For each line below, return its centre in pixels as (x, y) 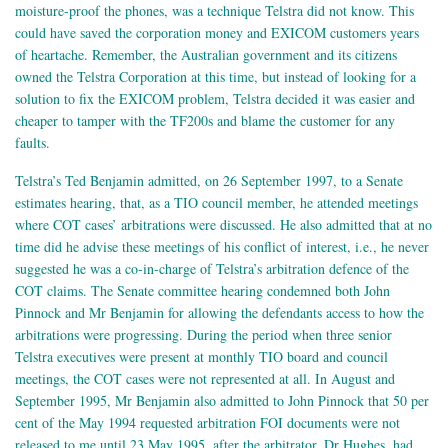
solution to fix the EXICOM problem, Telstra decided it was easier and (215, 99)
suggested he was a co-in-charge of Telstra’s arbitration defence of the (212, 269)
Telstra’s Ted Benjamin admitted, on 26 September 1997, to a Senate (209, 181)
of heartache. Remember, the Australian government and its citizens (206, 55)
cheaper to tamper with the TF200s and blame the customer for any (205, 121)
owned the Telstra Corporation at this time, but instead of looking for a (215, 77)
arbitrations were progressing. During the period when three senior (203, 335)
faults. (32, 143)
